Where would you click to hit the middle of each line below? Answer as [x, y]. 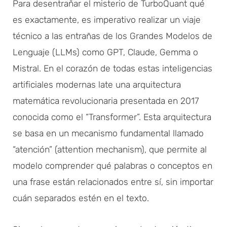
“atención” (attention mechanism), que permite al [110, 149]
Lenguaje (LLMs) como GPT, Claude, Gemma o [105, 52]
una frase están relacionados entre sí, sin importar [113, 182]
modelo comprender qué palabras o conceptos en [112, 165]
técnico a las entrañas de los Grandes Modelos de [112, 36]
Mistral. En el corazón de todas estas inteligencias [112, 68]
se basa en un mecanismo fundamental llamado [108, 133]
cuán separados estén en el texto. [81, 198]
